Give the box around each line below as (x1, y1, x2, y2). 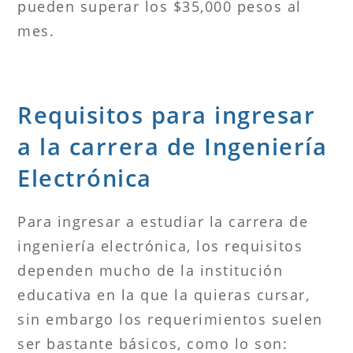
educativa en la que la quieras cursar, (17, 284, 310, 304)
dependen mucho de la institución (17, 260, 284, 280)
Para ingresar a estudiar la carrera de (17, 211, 309, 231)
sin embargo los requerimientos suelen (17, 309, 323, 329)
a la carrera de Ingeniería (17, 130, 328, 162)
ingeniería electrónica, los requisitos (17, 236, 303, 255)
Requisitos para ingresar (17, 98, 316, 130)
